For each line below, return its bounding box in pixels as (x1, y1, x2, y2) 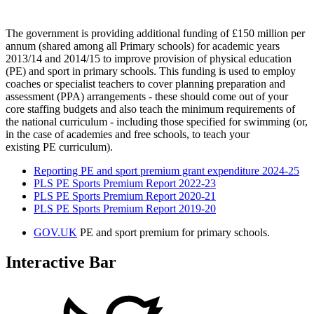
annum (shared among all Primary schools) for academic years (6, 40, 280, 53)
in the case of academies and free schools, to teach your (6, 128, 250, 141)
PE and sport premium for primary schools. (80, 226, 270, 239)
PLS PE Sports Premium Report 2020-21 (34, 190, 216, 203)
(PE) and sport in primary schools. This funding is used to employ (6, 65, 296, 78)
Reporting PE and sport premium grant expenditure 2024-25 (34, 165, 299, 177)
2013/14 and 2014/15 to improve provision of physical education (6, 53, 292, 65)
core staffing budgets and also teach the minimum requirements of (6, 103, 295, 116)
